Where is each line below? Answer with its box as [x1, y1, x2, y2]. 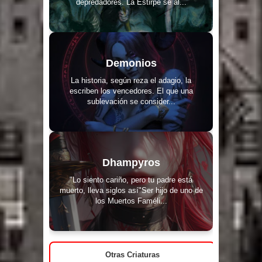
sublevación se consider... [87, 96, 175, 106]
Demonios [105, 57, 157, 69]
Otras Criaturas [105, 250, 160, 260]
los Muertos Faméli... [95, 196, 167, 205]
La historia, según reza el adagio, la [71, 75, 191, 85]
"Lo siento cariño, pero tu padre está [70, 175, 192, 184]
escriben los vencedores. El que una [69, 86, 193, 95]
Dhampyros [102, 156, 160, 168]
